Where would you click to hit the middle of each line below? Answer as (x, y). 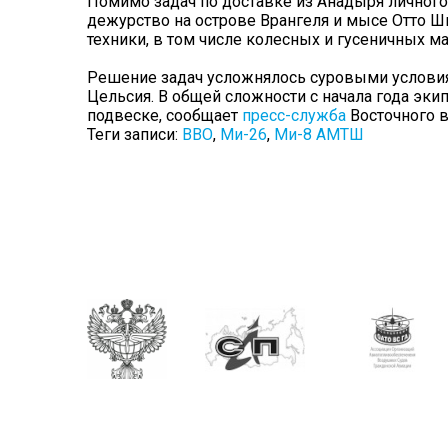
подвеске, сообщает (164, 116)
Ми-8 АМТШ (319, 135)
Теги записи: (134, 135)
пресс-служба (294, 116)
